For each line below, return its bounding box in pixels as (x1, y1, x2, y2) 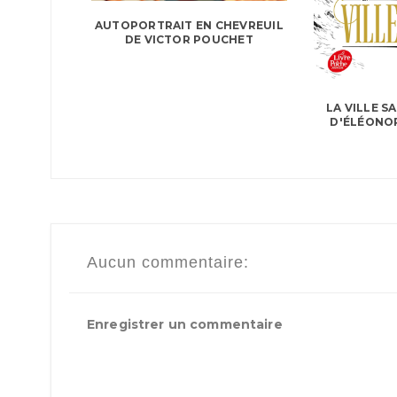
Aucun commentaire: (87, 253, 249, 272)
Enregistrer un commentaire (87, 316, 283, 333)
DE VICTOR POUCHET (124, 32, 253, 46)
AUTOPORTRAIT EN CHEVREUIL (94, 18, 284, 32)
